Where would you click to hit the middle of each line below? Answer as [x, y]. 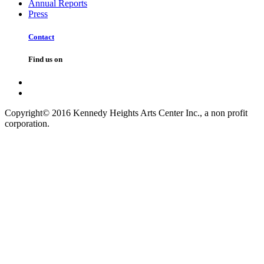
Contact [41, 37]
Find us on [45, 59]
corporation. [27, 124]
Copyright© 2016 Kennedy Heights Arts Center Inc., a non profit [126, 113]
